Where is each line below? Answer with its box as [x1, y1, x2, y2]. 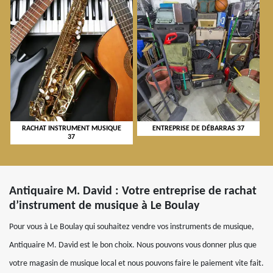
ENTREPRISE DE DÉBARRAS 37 [152, 125, 244, 133]
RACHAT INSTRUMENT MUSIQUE [21, 125, 121, 133]
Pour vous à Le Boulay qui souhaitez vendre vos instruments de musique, [9, 222, 254, 232]
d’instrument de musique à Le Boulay [9, 200, 199, 213]
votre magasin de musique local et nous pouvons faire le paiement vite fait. [9, 259, 264, 269]
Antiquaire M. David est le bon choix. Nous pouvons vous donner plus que [9, 241, 257, 250]
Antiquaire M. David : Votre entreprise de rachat [9, 185, 257, 198]
